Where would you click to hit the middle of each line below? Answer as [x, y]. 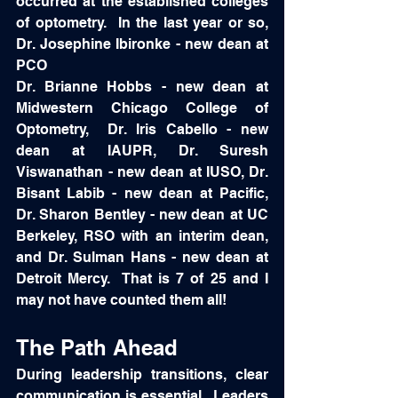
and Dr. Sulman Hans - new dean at [142, 257]
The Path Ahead [97, 347]
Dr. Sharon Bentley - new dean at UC [142, 215]
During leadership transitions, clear [142, 374]
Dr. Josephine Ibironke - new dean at [142, 44]
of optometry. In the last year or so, [142, 23]
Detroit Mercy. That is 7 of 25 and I [142, 279]
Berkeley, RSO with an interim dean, [142, 236]
